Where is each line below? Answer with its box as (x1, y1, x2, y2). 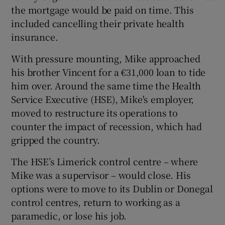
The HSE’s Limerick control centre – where (11, 154, 198, 168)
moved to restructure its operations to (11, 105, 178, 119)
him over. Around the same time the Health (11, 78, 201, 92)
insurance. (11, 30, 58, 43)
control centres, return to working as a (11, 195, 180, 208)
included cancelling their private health (11, 16, 184, 30)
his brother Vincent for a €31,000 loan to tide (11, 65, 206, 78)
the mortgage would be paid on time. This (11, 3, 194, 16)
